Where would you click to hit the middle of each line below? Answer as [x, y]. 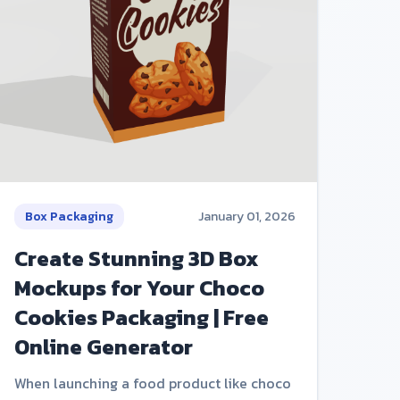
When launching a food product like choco [152, 383]
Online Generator [103, 347]
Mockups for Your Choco [139, 288]
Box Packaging [69, 217]
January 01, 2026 [246, 217]
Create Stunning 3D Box [136, 259]
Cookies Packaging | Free [141, 318]
